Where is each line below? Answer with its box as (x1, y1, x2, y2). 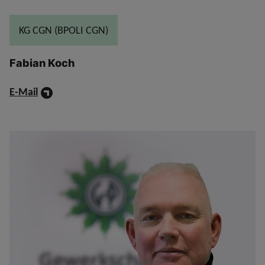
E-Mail (9, 85, 38, 99)
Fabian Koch (9, 57, 75, 70)
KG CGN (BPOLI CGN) (19, 24, 108, 37)
